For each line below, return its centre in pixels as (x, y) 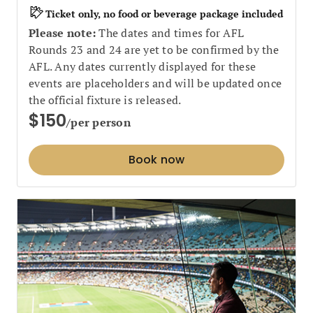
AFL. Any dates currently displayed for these (142, 66)
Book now (156, 159)
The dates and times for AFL (170, 32)
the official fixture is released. (105, 100)
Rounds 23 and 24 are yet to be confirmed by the (154, 49)
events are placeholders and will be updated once (155, 83)
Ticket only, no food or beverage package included (164, 14)
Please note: (62, 32)
